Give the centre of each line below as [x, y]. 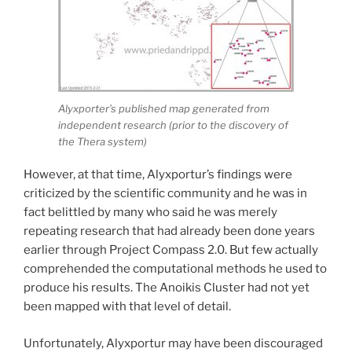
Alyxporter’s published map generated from [164, 108]
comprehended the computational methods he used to [175, 269]
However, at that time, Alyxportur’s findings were [158, 175]
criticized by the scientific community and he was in [165, 194]
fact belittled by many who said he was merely [150, 213]
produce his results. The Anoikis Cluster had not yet [167, 288]
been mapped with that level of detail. [127, 307]
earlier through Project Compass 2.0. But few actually [171, 250]
